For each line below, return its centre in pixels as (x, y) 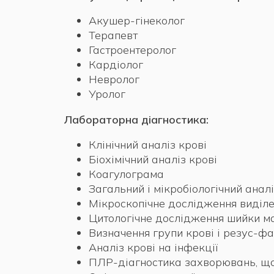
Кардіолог (116, 64)
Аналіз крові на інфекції (153, 247)
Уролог (107, 94)
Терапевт (113, 35)
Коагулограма (126, 174)
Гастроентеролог (132, 50)
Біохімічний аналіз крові (153, 159)
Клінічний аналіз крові (148, 144)
